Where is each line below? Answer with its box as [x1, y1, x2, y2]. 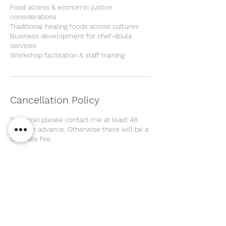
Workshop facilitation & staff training [10, 50, 125, 59]
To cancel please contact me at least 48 [10, 115, 138, 124]
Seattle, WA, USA [10, 199, 63, 207]
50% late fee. [10, 134, 52, 143]
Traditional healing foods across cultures [10, 22, 139, 30]
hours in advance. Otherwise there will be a [10, 125, 148, 133]
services [10, 41, 36, 49]
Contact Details [10, 177, 83, 190]
